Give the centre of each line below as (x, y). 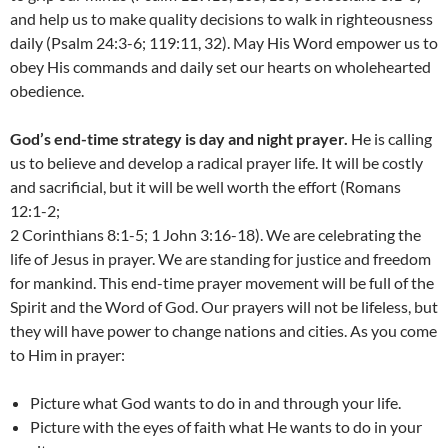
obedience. (47, 91)
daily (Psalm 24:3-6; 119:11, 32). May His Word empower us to (224, 43)
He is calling (390, 139)
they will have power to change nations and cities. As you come (223, 331)
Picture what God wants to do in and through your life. (215, 403)
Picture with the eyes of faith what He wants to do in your (226, 427)
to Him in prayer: (67, 355)
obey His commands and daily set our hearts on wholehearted (220, 67)
